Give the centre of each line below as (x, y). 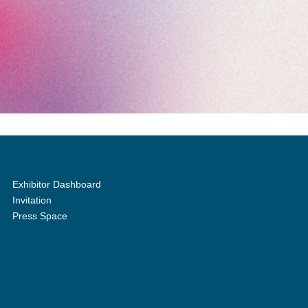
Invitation (32, 200)
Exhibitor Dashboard (57, 185)
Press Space (40, 216)
